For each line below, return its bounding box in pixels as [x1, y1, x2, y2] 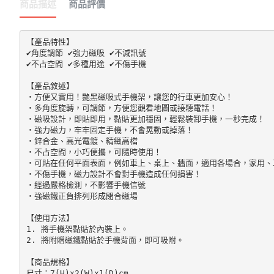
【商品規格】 [26, 257, 74, 267]
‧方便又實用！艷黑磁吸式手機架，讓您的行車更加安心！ [26, 92, 233, 102]
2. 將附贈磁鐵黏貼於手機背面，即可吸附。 [26, 235, 184, 245]
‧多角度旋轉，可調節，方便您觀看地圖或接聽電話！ [26, 103, 217, 113]
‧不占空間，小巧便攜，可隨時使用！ [26, 147, 161, 157]
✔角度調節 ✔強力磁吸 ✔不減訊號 [26, 48, 151, 57]
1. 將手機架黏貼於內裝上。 [26, 224, 128, 234]
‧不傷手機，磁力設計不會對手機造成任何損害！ [26, 169, 201, 179]
